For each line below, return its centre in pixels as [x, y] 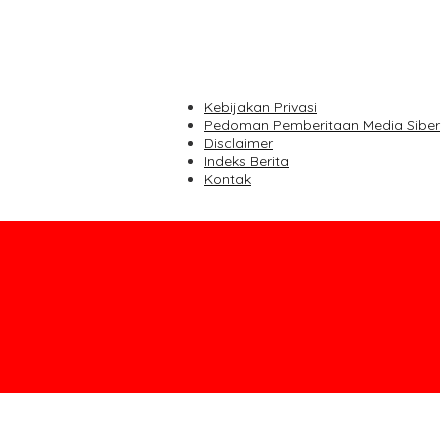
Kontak [227, 179]
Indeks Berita [246, 161]
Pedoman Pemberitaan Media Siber [322, 125]
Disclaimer [238, 143]
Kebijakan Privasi [260, 107]
